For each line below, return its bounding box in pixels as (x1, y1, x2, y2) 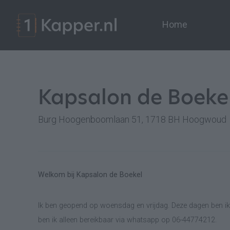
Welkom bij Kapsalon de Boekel (38, 170, 142, 179)
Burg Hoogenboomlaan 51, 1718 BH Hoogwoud (38, 114, 226, 125)
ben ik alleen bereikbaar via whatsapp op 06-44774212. (38, 216, 217, 224)
